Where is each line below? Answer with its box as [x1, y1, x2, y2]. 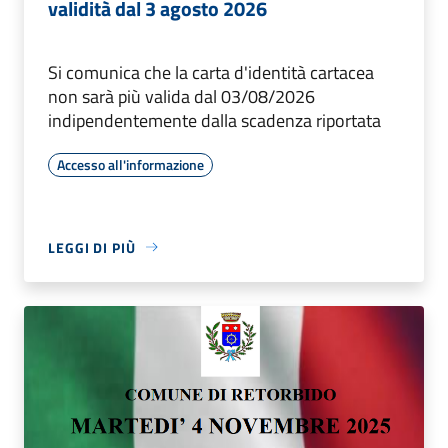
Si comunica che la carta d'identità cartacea [48, 58, 374, 86]
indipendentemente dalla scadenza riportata [48, 106, 381, 134]
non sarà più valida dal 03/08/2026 [48, 82, 315, 110]
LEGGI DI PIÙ [48, 236, 136, 258]
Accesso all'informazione [57, 153, 204, 175]
